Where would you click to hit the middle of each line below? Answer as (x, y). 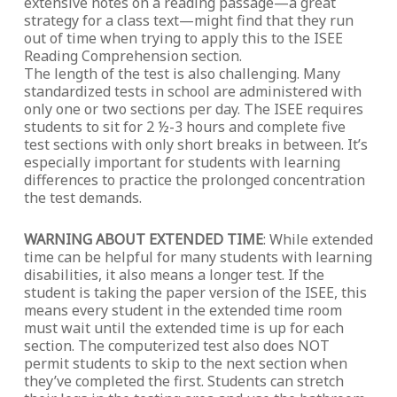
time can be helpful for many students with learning (198, 257)
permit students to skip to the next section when (185, 363)
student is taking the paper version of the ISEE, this (195, 292)
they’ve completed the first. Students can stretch (183, 381)
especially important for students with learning (182, 162)
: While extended (318, 239)
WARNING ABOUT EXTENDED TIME (143, 239)
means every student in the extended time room (183, 310)
